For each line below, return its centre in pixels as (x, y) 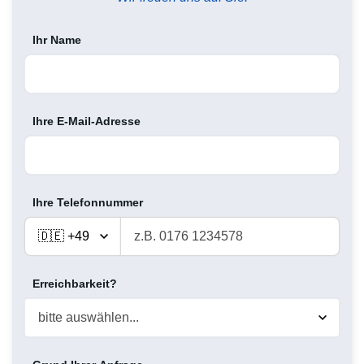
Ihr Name (57, 40)
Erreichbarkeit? (75, 284)
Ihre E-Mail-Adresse (87, 121)
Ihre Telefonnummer (88, 203)
